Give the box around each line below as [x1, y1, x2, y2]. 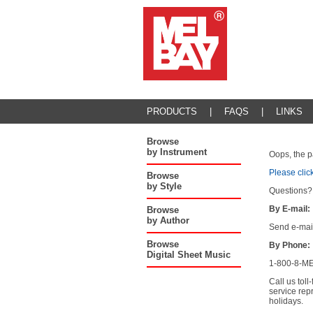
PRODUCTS [146, 106, 197, 117]
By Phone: [268, 240, 310, 250]
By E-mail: [268, 204, 310, 214]
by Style [146, 181, 182, 191]
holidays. [268, 296, 303, 306]
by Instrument [146, 147, 207, 157]
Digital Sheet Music [146, 249, 231, 260]
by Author [146, 215, 189, 226]
